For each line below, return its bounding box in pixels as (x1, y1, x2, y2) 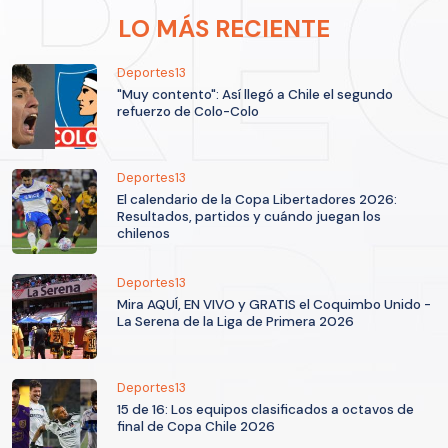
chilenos (117, 225, 170, 243)
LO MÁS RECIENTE (118, 13, 330, 45)
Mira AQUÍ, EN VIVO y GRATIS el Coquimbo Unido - (117, 296, 431, 314)
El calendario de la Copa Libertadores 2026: (117, 191, 397, 209)
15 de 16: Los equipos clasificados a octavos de (117, 401, 414, 419)
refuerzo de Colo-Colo (117, 103, 259, 121)
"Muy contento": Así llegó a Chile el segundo (117, 86, 393, 104)
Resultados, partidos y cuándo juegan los (117, 208, 381, 226)
